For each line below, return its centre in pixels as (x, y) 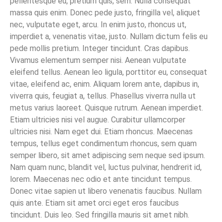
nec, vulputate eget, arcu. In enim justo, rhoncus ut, (98, 24)
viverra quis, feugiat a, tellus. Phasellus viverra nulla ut (103, 96)
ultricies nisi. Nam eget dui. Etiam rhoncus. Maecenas (101, 131)
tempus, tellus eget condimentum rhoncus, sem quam (103, 143)
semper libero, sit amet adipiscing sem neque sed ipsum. (108, 155)
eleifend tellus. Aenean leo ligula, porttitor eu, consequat (109, 72)
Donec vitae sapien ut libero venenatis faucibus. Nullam (106, 191)
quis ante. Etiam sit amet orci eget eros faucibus (94, 203)
